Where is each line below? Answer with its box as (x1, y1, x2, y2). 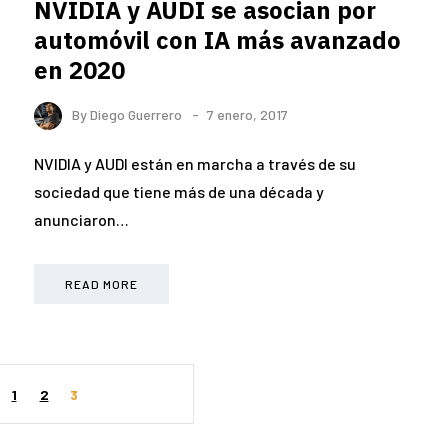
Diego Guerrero (90, 105, 182, 123)
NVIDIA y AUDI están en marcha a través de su (34, 154, 356, 174)
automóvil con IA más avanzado (34, 23, 401, 56)
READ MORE (65, 277, 138, 292)
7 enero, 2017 (207, 105, 288, 123)
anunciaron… (34, 210, 129, 230)
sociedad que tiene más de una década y (34, 182, 324, 202)
